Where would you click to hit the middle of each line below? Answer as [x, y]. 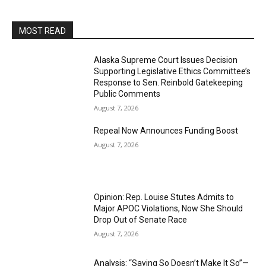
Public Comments [127, 94]
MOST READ [42, 31]
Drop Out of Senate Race [141, 219]
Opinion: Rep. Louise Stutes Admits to [164, 197]
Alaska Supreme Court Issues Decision [166, 60]
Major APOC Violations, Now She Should [169, 208]
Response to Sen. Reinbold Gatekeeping [169, 83]
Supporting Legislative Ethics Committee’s [172, 71]
